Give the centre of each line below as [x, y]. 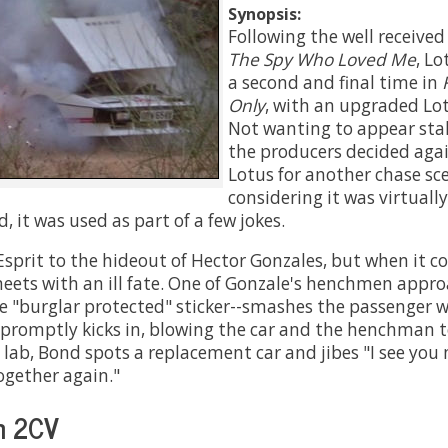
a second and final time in [335, 82]
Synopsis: [264, 13]
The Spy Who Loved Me [322, 59]
